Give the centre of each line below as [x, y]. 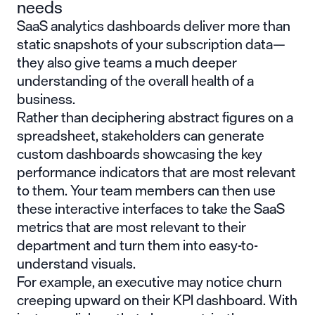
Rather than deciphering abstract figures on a [155, 117]
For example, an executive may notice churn [149, 281]
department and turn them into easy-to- [137, 245]
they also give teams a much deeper [127, 62]
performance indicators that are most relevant [156, 172]
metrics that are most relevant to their [131, 226]
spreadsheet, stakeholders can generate [141, 135]
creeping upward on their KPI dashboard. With [157, 300]
